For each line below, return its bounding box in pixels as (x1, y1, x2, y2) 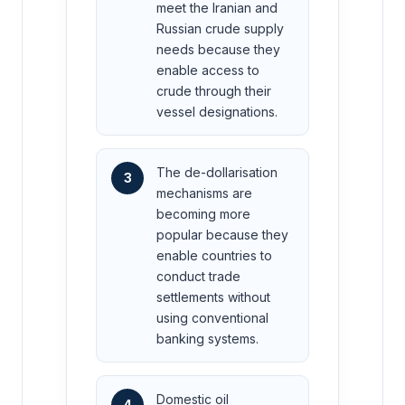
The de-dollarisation (156, 164, 278, 180)
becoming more (156, 205, 250, 221)
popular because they (156, 226, 288, 242)
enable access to (156, 61, 259, 78)
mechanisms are (156, 184, 252, 201)
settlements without (156, 288, 270, 305)
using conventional (156, 309, 268, 325)
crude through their (156, 82, 271, 99)
